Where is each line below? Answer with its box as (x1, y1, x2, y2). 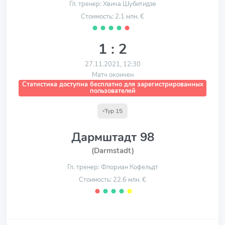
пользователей (89, 86, 136, 96)
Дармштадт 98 (71, 129, 154, 145)
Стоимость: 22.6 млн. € (79, 175, 146, 184)
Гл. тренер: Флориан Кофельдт (67, 162, 158, 172)
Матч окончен (91, 70, 134, 79)
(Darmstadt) (91, 145, 134, 156)
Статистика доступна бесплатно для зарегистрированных (22, 80, 203, 89)
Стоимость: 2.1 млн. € (81, 12, 144, 21)
